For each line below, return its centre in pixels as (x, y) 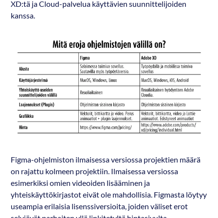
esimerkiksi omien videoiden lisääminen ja (81, 183)
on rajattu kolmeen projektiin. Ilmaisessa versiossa (95, 172)
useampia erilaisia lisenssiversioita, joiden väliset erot (100, 207)
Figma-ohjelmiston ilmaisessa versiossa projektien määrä (106, 160)
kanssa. (23, 16)
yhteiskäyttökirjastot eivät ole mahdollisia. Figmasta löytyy (109, 195)
